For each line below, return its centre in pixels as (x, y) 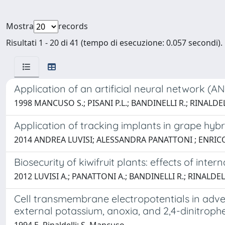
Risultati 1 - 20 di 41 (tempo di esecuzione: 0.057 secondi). (114, 43)
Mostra (20, 26)
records (73, 26)
